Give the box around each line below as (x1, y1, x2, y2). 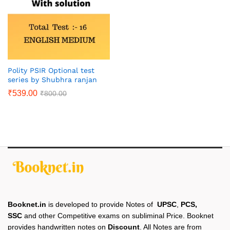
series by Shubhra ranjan (8, 75, 97, 84)
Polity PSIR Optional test (8, 66, 94, 74)
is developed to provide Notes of (46, 200, 157, 208)
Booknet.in (8, 200, 46, 208)
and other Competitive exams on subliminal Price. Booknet (22, 211, 214, 220)
